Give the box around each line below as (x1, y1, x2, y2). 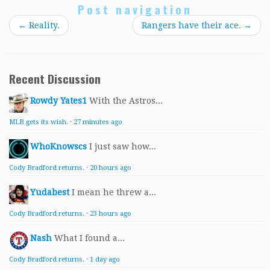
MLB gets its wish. (9, 118, 68, 127)
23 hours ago (90, 210, 131, 218)
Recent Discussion (9, 70, 101, 88)
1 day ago (90, 256, 120, 264)
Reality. (27, 20, 60, 31)
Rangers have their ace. (142, 20, 243, 31)
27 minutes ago (74, 118, 122, 127)
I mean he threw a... (72, 187, 156, 198)
